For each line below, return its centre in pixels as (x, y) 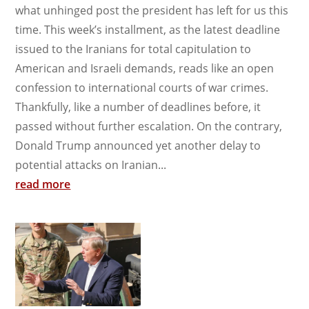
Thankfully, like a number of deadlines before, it (138, 107)
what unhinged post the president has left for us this (152, 11)
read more (43, 185)
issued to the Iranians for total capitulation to (133, 49)
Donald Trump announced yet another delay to (138, 146)
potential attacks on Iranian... (91, 165)
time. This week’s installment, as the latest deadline (148, 30)
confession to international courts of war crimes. (142, 88)
